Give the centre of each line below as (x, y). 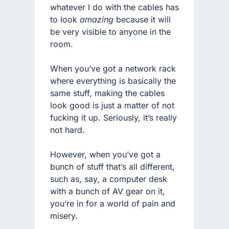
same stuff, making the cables (107, 93)
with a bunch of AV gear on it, (108, 191)
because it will (142, 19)
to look (65, 19)
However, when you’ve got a (105, 154)
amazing (97, 19)
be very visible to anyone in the (110, 31)
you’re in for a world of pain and (113, 203)
